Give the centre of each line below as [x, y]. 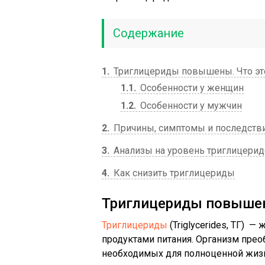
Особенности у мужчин [190, 106]
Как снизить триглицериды [173, 173]
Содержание [148, 33]
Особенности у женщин [191, 88]
